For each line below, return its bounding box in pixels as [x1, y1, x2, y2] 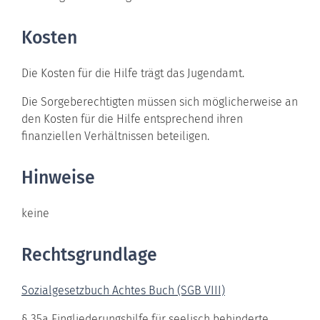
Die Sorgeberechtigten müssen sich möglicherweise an [21, 94, 298, 109]
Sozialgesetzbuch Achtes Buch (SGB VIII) [21, 283, 225, 297]
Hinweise [21, 166, 95, 189]
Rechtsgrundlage [21, 244, 157, 266]
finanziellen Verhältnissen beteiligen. [21, 129, 209, 143]
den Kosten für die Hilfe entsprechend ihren [21, 111, 243, 126]
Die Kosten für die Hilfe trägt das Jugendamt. [21, 66, 244, 80]
